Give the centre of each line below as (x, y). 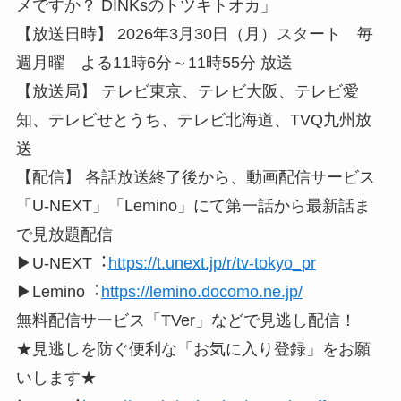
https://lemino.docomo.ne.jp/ (201, 291)
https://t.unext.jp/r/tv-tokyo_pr (212, 263)
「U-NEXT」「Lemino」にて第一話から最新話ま (193, 205)
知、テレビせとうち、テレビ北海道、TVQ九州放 (193, 119)
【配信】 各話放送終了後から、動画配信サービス (195, 177)
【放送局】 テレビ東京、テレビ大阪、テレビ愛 (187, 91)
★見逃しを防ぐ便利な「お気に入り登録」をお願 (193, 349)
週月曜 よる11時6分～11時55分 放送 (154, 62)
